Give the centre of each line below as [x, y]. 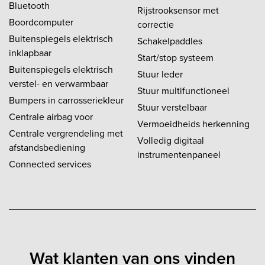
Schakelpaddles [170, 41]
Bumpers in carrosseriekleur [66, 100]
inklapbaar [30, 53]
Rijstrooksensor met [178, 10]
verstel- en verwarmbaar [59, 83]
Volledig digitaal [171, 140]
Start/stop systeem [175, 57]
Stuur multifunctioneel [183, 91]
